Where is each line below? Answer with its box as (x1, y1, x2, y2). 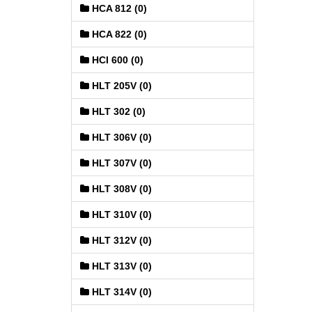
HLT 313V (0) (89, 260, 152, 272)
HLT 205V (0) (89, 80, 152, 91)
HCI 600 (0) (89, 54, 143, 65)
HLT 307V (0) (89, 157, 152, 169)
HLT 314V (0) (89, 286, 152, 297)
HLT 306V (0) (89, 132, 152, 143)
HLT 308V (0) (89, 183, 152, 194)
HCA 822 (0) (89, 29, 147, 40)
